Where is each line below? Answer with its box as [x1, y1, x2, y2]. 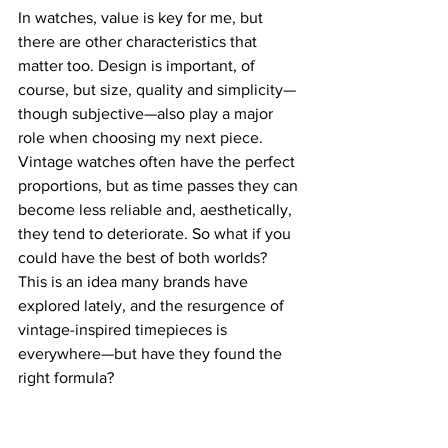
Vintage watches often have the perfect [18, 153, 299, 171]
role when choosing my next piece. [18, 129, 263, 147]
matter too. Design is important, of [18, 57, 259, 75]
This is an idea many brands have [18, 273, 252, 291]
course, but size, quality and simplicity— [18, 81, 296, 99]
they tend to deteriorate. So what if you [18, 225, 295, 243]
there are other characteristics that [18, 33, 261, 51]
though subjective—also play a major [18, 105, 277, 123]
